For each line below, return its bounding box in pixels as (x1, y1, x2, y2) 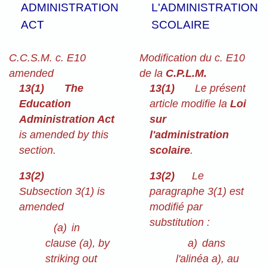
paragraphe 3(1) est (150, 185, 244, 198)
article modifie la (150, 97, 231, 110)
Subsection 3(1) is (19, 185, 105, 198)
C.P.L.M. (165, 67, 207, 80)
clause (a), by (45, 237, 110, 250)
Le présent (194, 82, 246, 94)
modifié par (150, 201, 203, 213)
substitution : (150, 216, 210, 229)
